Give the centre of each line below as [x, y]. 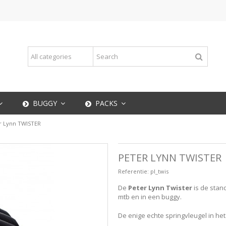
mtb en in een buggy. [150, 197]
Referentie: [133, 171]
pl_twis [159, 171]
